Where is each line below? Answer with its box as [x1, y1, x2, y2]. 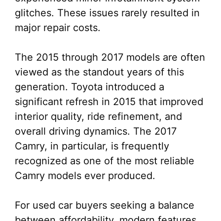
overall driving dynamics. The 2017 [15, 125, 177, 137]
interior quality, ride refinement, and [15, 110, 182, 122]
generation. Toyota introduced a [15, 81, 164, 93]
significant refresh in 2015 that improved [15, 96, 203, 108]
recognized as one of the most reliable [15, 155, 194, 167]
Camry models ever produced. [15, 170, 155, 182]
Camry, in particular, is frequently [15, 140, 169, 152]
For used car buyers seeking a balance [15, 199, 194, 211]
